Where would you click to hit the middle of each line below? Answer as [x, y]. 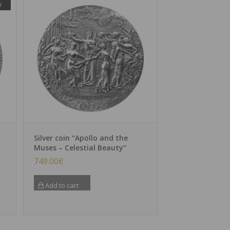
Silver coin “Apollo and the [81, 138]
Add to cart [61, 186]
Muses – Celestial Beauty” [80, 148]
